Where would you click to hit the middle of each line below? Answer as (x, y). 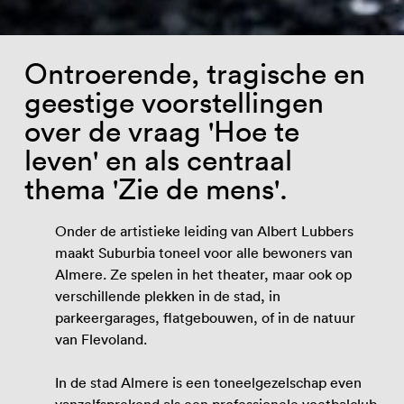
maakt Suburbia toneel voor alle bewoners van (204, 252)
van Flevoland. (101, 339)
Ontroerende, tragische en (194, 73)
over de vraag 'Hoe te (161, 131)
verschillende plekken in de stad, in (168, 295)
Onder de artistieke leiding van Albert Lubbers (205, 230)
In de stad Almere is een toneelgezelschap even (209, 383)
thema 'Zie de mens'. (156, 188)
